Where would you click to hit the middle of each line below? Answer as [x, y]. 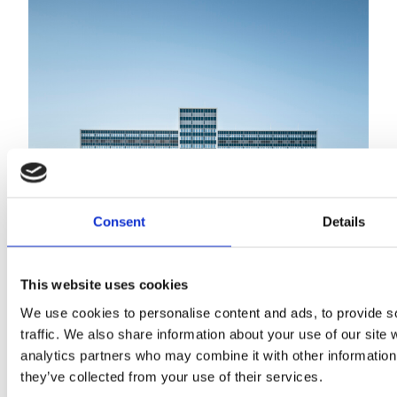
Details [344, 222]
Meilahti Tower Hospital [109, 294]
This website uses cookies [105, 284]
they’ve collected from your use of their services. [171, 376]
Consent [119, 222]
